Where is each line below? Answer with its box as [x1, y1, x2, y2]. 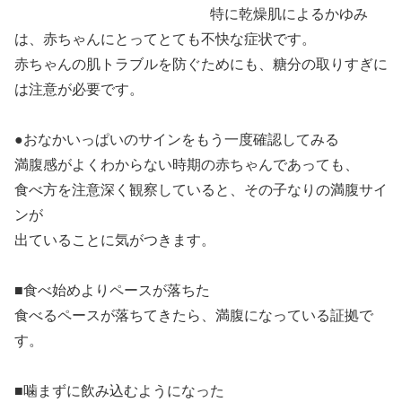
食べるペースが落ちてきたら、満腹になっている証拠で [14, 308, 373, 324]
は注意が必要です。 [14, 82, 144, 98]
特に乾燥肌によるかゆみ [206, 6, 368, 22]
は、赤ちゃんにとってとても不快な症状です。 [14, 31, 316, 48]
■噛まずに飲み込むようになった [14, 383, 224, 399]
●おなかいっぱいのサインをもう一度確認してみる [14, 132, 339, 148]
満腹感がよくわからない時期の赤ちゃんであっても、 [14, 157, 359, 173]
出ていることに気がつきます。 [14, 232, 215, 249]
